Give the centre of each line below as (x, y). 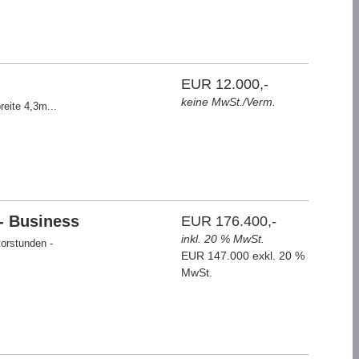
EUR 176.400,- (229, 221)
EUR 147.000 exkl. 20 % (243, 256)
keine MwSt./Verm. (229, 102)
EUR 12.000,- (225, 84)
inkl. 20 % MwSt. (223, 239)
